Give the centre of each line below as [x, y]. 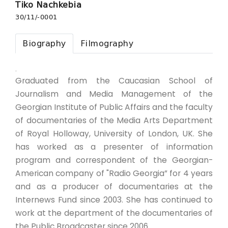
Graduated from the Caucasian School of [114, 81]
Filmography [107, 43]
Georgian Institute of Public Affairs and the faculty [114, 107]
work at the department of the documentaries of [114, 213]
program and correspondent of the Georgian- [114, 160]
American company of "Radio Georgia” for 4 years [114, 173]
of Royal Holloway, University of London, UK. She [114, 134]
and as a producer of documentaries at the [114, 187]
